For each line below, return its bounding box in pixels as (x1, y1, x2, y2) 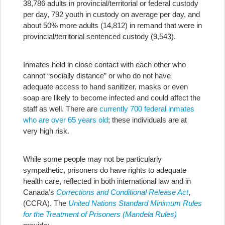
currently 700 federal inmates (99, 104, 194, 113)
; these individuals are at (108, 116, 187, 124)
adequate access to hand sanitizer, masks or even (23, 82, 188, 91)
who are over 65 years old (23, 116, 108, 124)
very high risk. (23, 127, 69, 135)
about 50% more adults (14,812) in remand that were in (23, 21, 202, 30)
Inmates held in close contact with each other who (23, 60, 186, 69)
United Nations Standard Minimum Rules (68, 199, 202, 207)
